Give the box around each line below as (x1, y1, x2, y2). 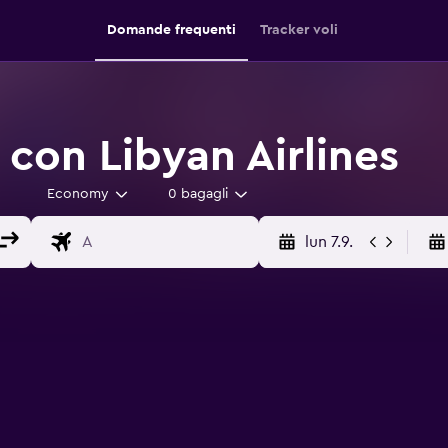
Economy (46, 187, 109, 201)
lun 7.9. (304, 234, 353, 250)
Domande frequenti (106, 23, 236, 37)
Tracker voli (259, 23, 338, 37)
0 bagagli (168, 187, 228, 201)
